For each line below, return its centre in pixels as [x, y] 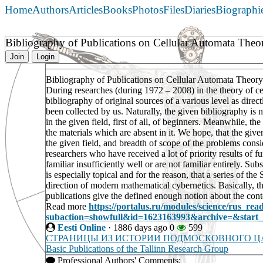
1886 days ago [140, 228]
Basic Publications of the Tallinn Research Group [137, 249]
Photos [148, 10]
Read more [67, 207]
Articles [86, 10]
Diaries [200, 10]
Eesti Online [82, 228]
